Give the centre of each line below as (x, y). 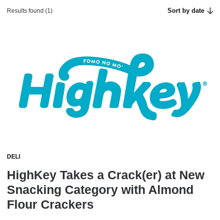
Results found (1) (30, 11)
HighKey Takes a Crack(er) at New (106, 175)
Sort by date (186, 11)
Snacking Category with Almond (100, 190)
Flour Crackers (50, 205)
